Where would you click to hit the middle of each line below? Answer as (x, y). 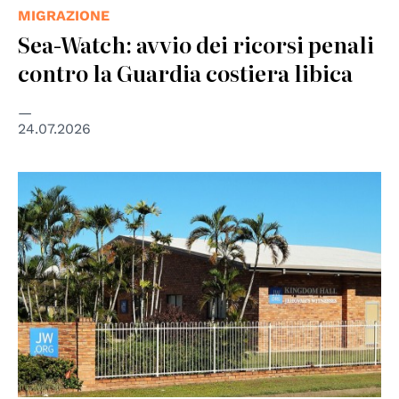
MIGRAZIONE (64, 15)
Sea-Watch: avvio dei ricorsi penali (196, 44)
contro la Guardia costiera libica (185, 72)
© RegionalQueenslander (95, 183)
